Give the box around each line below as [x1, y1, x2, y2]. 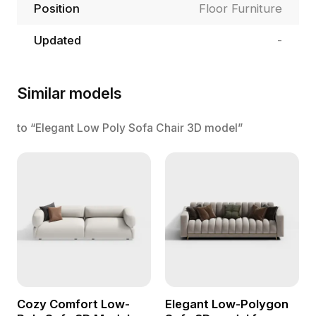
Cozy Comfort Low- [16, 296, 130, 311]
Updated [33, 32, 81, 47]
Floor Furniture [199, 1, 283, 16]
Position [33, 1, 80, 16]
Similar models [16, 84, 122, 103]
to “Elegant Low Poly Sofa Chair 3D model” [16, 121, 243, 135]
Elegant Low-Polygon [164, 296, 288, 311]
